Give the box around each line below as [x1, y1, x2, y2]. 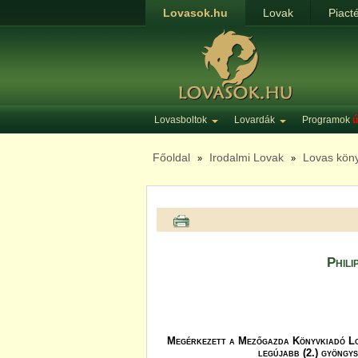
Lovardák [233, 114, 277, 125]
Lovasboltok [153, 114, 209, 125]
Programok [301, 114, 352, 125]
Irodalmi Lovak [209, 151, 284, 164]
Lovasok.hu [162, 6, 228, 19]
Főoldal [152, 151, 190, 164]
